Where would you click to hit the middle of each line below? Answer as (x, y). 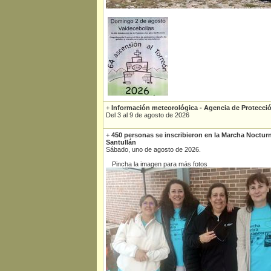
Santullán (121, 142)
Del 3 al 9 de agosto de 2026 (148, 115)
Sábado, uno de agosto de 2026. (153, 149)
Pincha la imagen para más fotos (160, 164)
